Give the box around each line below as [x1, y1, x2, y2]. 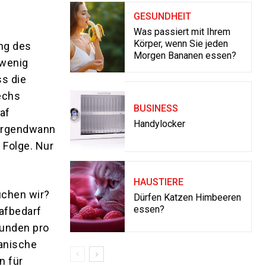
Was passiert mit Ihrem [133, 26, 230, 38]
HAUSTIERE [133, 176, 183, 188]
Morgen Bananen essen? [133, 50, 236, 62]
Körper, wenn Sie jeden [133, 38, 228, 50]
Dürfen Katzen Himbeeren [133, 191, 241, 203]
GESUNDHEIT [133, 11, 191, 23]
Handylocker [133, 118, 185, 129]
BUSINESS [133, 102, 178, 114]
